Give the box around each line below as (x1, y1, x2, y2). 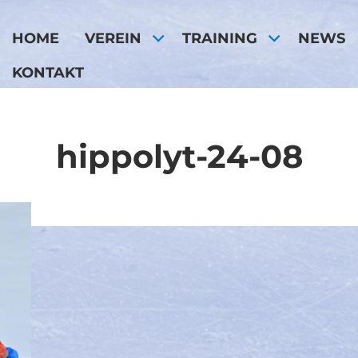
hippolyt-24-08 (55, 137, 303, 176)
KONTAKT (12, 64, 84, 81)
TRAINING (182, 30, 258, 46)
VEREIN (85, 30, 141, 46)
